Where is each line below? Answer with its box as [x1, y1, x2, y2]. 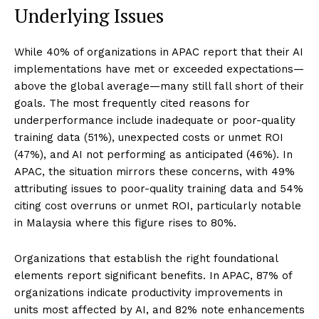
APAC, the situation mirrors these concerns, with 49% [14, 165, 295, 179]
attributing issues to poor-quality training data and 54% [14, 182, 303, 196]
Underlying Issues [14, 3, 164, 29]
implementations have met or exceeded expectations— [14, 63, 304, 76]
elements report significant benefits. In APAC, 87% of [14, 269, 292, 283]
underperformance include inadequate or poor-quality [14, 114, 296, 127]
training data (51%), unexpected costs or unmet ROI [14, 131, 283, 145]
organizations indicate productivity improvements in [14, 286, 283, 300]
